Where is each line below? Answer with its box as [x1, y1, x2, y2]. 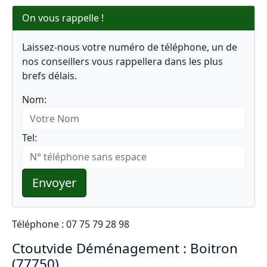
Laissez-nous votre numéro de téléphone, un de [22, 41, 237, 54]
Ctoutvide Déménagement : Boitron [12, 239, 238, 257]
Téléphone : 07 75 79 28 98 [12, 218, 129, 231]
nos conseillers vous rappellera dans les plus [22, 55, 223, 68]
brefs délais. [22, 69, 77, 82]
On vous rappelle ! [22, 11, 104, 24]
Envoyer [32, 175, 76, 191]
